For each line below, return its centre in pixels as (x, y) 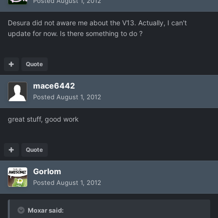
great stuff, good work (43, 119)
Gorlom (47, 171)
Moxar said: (45, 210)
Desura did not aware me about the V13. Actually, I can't (97, 22)
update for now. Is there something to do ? (75, 33)
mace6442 (54, 85)
